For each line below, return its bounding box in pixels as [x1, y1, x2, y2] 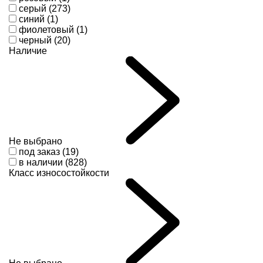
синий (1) [19, 14, 58, 24]
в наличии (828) [19, 157, 87, 167]
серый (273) [19, 3, 70, 14]
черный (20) [19, 35, 70, 45]
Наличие [9, 45, 47, 56]
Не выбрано [9, 136, 62, 146]
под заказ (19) [19, 146, 79, 157]
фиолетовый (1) [19, 24, 87, 35]
